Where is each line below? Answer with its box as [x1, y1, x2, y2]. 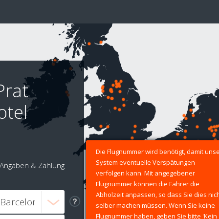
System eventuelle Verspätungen [96, 158, 195, 167]
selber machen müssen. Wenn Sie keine [96, 201, 215, 210]
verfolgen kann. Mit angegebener [96, 169, 195, 178]
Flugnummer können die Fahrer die [96, 179, 199, 189]
